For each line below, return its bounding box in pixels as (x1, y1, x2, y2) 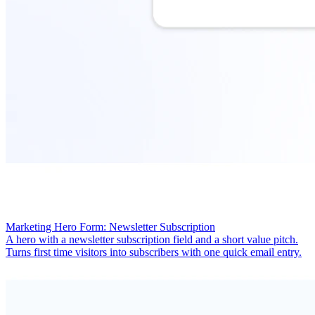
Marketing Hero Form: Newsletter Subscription (6, 221, 215, 233)
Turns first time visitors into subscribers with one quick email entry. (6, 246, 302, 258)
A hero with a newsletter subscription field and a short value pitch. (6, 233, 298, 245)
